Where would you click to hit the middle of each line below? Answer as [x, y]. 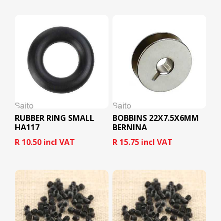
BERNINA [129, 128]
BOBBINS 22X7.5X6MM [155, 118]
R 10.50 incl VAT [45, 142]
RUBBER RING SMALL [55, 118]
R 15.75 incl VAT [142, 142]
